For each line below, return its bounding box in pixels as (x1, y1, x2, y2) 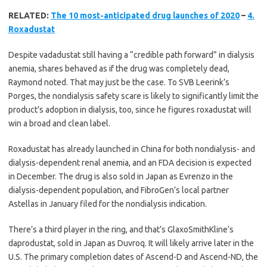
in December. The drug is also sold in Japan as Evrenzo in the (8, 172, 233, 182)
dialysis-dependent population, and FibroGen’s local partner (8, 185, 229, 195)
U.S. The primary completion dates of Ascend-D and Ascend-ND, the (8, 252, 258, 262)
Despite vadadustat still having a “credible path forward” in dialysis (8, 50, 254, 60)
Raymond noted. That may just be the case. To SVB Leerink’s (8, 77, 229, 88)
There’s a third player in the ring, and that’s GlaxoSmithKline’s (8, 225, 234, 235)
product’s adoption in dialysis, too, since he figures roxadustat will (8, 105, 252, 115)
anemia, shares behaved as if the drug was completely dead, (8, 64, 229, 74)
